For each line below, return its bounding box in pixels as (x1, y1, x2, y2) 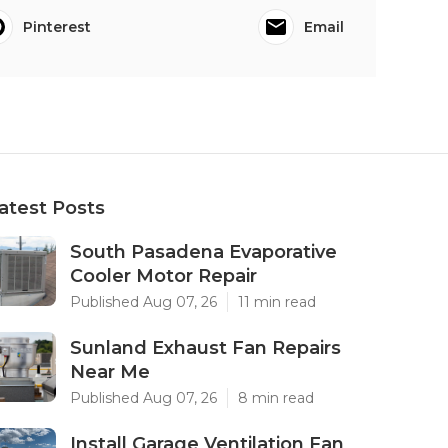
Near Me (70, 361, 150, 383)
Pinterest (22, 18, 91, 36)
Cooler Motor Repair (70, 265, 257, 287)
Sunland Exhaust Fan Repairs (70, 337, 341, 359)
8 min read (238, 389, 314, 407)
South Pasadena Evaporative (70, 241, 337, 263)
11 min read (238, 293, 316, 311)
